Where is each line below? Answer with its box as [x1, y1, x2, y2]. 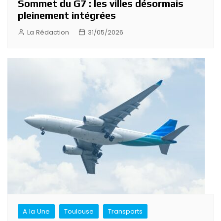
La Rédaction [27, 28, 69, 37]
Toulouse [64, 207, 94, 217]
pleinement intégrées [18, 9, 116, 21]
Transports [108, 207, 143, 217]
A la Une [23, 207, 50, 217]
